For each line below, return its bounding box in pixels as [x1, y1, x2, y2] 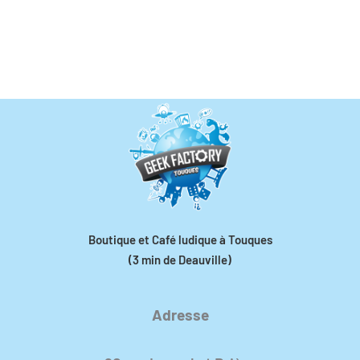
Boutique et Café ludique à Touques [88, 231, 272, 247]
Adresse [151, 305, 209, 324]
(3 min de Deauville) [129, 252, 231, 267]
